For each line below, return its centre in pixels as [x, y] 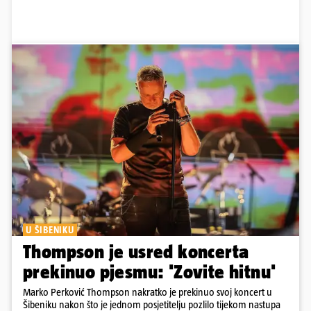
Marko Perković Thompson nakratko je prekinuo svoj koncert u [148, 292]
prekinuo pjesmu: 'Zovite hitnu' [150, 271]
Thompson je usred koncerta [136, 251]
